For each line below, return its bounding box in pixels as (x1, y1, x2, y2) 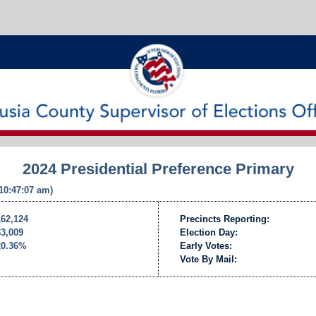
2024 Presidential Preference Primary (22, 159, 294, 178)
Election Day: (180, 226, 238, 238)
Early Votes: (180, 240, 232, 251)
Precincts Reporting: (180, 213, 269, 224)
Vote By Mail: (180, 253, 237, 265)
